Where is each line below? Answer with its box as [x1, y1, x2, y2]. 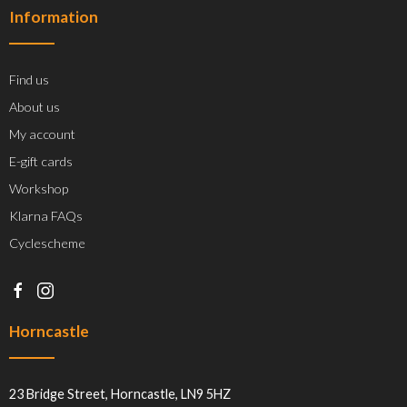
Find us [9, 72, 49, 88]
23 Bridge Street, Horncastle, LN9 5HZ [9, 385, 231, 402]
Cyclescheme [9, 235, 85, 252]
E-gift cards [9, 154, 73, 170]
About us [9, 99, 60, 115]
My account [9, 126, 75, 143]
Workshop [9, 181, 68, 197]
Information [9, 6, 98, 26]
